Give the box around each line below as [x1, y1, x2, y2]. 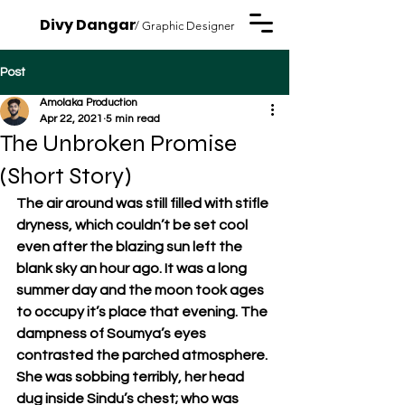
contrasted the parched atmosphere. [16, 348, 270, 363]
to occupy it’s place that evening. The [16, 305, 270, 319]
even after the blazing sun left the [16, 240, 245, 254]
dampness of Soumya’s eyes [16, 326, 209, 341]
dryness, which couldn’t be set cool [16, 218, 250, 232]
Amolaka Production [40, 97, 137, 108]
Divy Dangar [40, 14, 139, 35]
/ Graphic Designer [135, 19, 238, 33]
